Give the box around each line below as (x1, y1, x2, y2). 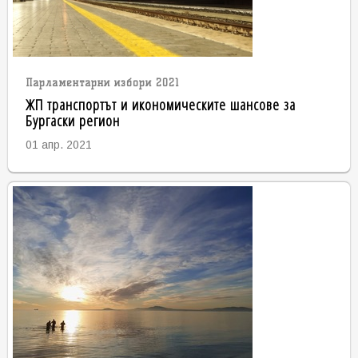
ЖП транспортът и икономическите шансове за (25, 93, 296, 116)
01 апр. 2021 (25, 138, 92, 152)
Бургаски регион (25, 109, 120, 132)
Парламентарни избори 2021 (25, 77, 180, 89)
